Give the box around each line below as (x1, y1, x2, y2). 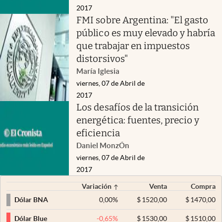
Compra (191, 182, 216, 190)
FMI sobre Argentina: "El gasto (76, 14, 209, 26)
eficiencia (76, 127, 120, 139)
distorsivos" (76, 53, 128, 64)
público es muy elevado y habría (76, 27, 216, 39)
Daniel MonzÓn (76, 141, 130, 150)
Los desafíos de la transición (76, 101, 199, 113)
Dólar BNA (14, 196, 48, 204)
